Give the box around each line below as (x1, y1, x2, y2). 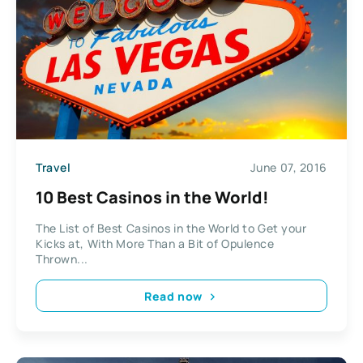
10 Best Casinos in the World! (36, 186, 269, 209)
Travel (36, 159, 71, 175)
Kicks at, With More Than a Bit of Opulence (36, 236, 275, 252)
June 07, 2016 (250, 159, 327, 175)
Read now (144, 288, 203, 304)
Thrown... (36, 251, 89, 267)
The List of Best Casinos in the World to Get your (36, 220, 307, 237)
